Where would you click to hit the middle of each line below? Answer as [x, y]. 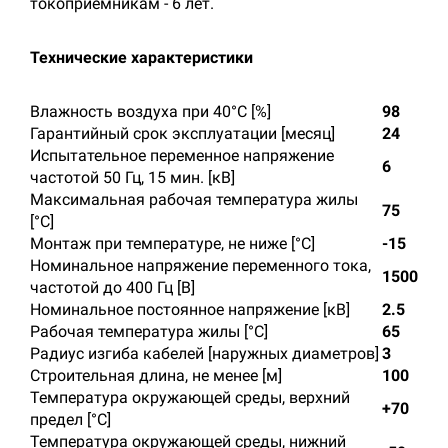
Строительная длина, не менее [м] [156, 375]
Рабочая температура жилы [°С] [149, 331]
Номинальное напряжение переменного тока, [200, 265]
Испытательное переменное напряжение [182, 155]
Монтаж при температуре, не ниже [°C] [172, 243]
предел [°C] [70, 419]
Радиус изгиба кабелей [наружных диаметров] [204, 353]
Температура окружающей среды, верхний [190, 397]
